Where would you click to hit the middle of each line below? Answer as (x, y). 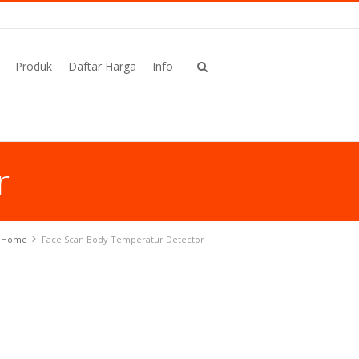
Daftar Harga (102, 66)
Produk (34, 66)
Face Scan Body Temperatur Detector (123, 239)
